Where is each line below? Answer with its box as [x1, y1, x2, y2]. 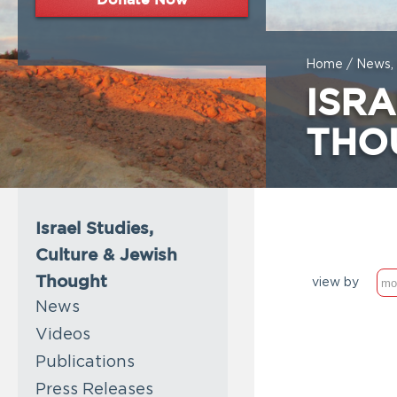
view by [311, 276, 359, 289]
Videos [35, 327, 90, 343]
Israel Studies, [35, 218, 153, 237]
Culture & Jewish [35, 245, 177, 263]
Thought [35, 271, 107, 290]
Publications [35, 354, 135, 370]
